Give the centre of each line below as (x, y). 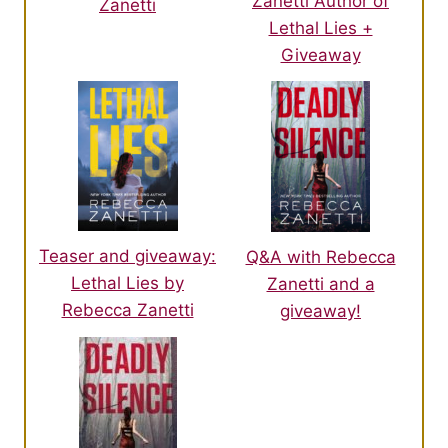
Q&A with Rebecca (320, 256)
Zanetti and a (320, 283)
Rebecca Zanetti (127, 310)
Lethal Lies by (127, 283)
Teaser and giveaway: (127, 256)
